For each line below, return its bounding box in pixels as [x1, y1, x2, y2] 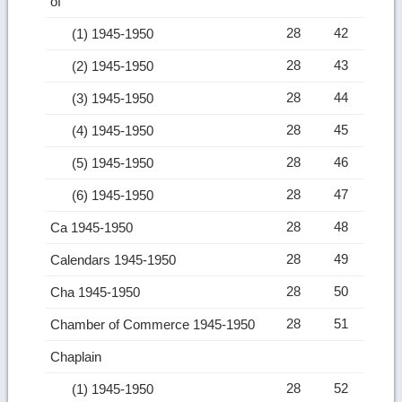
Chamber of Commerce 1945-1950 [50, 316, 259, 332]
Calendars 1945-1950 [50, 251, 180, 267]
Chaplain [50, 348, 106, 364]
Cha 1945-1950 [50, 284, 144, 300]
